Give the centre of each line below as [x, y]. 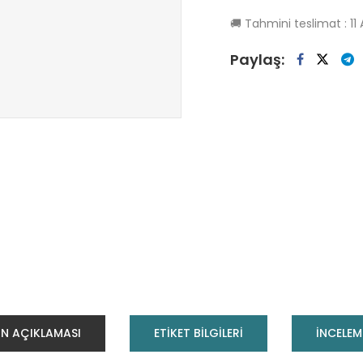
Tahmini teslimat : [296, 23]
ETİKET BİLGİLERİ [199, 333]
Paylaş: [257, 59]
